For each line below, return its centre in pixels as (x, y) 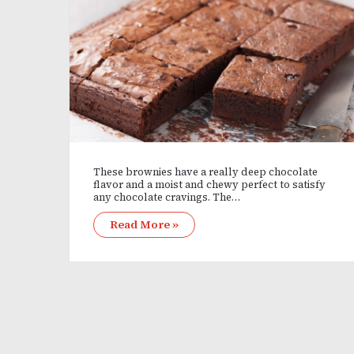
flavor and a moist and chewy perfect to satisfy (209, 185)
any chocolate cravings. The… (167, 198)
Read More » (144, 225)
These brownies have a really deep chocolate (205, 172)
